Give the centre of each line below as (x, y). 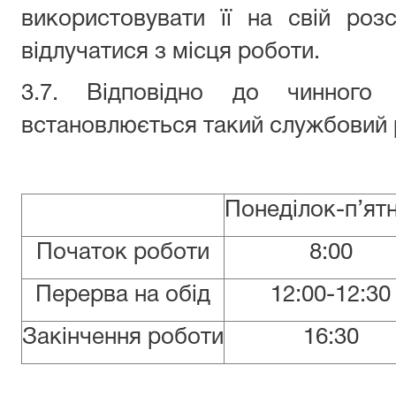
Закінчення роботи (123, 338)
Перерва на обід (123, 295)
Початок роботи (123, 253)
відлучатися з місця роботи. (171, 52)
